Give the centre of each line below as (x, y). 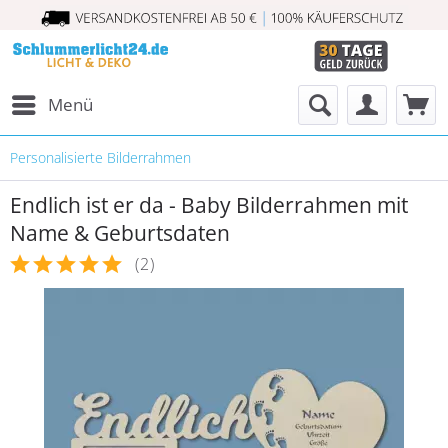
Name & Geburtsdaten (120, 233)
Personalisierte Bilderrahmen (100, 157)
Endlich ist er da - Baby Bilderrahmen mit (209, 205)
